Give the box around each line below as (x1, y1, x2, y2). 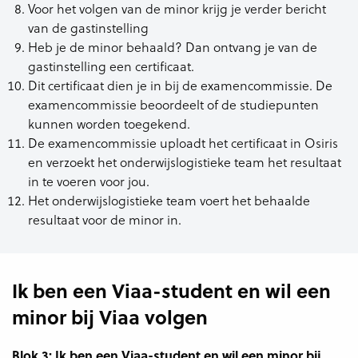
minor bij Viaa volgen (12, 302, 208, 331)
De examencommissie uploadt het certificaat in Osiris (28, 133, 338, 152)
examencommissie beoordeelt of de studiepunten (28, 94, 319, 113)
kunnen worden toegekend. (28, 113, 190, 133)
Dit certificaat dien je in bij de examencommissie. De (28, 75, 332, 94)
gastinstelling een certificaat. (28, 56, 194, 75)
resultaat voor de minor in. (28, 209, 181, 229)
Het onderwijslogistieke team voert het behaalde (28, 190, 310, 209)
